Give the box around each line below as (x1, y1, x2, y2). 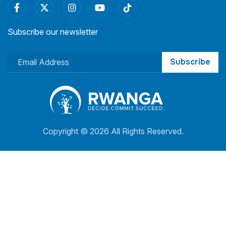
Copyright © (42, 126, 90, 136)
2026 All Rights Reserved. (89, 126, 184, 136)
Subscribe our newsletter (8, 27, 98, 37)
